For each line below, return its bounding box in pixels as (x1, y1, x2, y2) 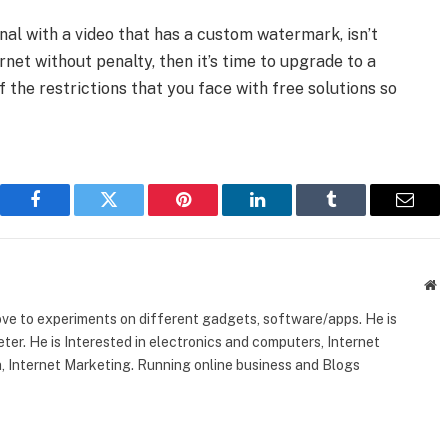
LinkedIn (255, 205, 322, 224)
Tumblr (329, 205, 383, 224)
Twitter (107, 205, 160, 224)
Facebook (33, 205, 104, 224)
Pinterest (181, 205, 245, 224)
